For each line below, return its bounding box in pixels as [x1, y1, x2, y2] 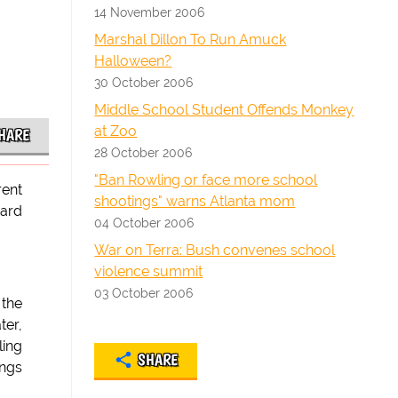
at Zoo [94, 123, 138, 139]
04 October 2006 [94, 215, 195, 230]
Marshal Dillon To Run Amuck [94, 31, 287, 48]
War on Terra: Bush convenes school [94, 242, 336, 259]
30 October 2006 [94, 75, 194, 90]
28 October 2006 [94, 145, 193, 160]
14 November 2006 [94, 4, 205, 20]
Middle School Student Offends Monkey [94, 101, 354, 118]
